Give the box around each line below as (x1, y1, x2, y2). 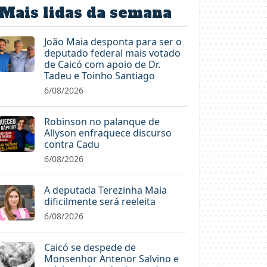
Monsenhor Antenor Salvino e (44, 252, 179, 265)
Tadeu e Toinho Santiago (44, 69, 155, 82)
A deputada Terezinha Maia (44, 183, 167, 197)
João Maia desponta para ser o (44, 35, 182, 48)
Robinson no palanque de (44, 114, 160, 128)
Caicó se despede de (44, 240, 136, 254)
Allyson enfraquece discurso (44, 126, 172, 139)
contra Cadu (44, 137, 100, 151)
